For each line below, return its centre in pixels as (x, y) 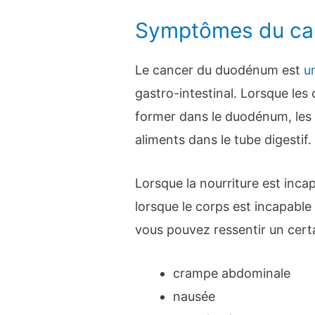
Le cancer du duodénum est (220, 70)
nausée (194, 296)
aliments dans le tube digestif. (224, 140)
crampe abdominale (232, 273)
